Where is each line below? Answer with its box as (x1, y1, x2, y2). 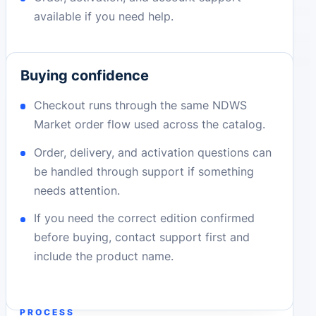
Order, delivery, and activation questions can (34, 145, 272, 159)
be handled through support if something (34, 164, 255, 178)
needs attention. (34, 183, 121, 197)
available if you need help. (34, 8, 174, 23)
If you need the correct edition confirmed (34, 211, 255, 226)
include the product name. (34, 249, 174, 264)
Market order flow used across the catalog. (34, 116, 266, 131)
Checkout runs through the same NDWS (34, 97, 248, 112)
